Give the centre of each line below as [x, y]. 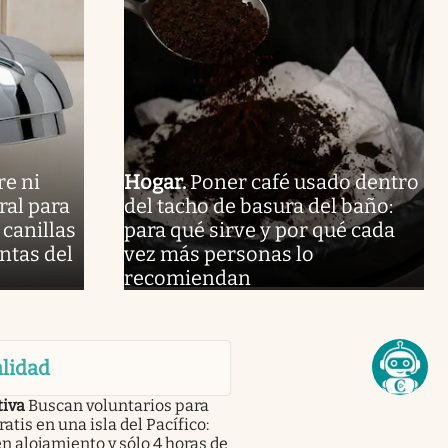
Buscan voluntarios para [118, 405]
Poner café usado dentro [304, 181]
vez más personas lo [218, 253]
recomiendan [187, 277]
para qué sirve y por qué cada [259, 229]
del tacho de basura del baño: [258, 205]
